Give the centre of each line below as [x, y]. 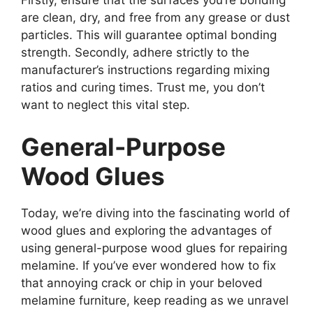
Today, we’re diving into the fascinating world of [155, 213]
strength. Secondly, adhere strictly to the [135, 53]
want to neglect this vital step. [105, 105]
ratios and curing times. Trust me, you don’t [143, 88]
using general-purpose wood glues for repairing [154, 248]
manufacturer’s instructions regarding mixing [145, 70]
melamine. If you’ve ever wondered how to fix [148, 265]
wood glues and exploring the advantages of [146, 230]
